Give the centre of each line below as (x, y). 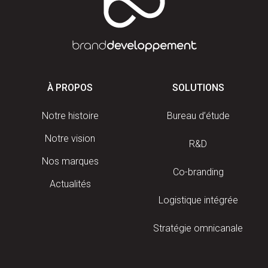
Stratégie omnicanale (198, 229)
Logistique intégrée (198, 200)
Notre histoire (70, 116)
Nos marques (70, 162)
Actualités (70, 184)
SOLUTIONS (198, 88)
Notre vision (70, 139)
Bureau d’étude (198, 116)
